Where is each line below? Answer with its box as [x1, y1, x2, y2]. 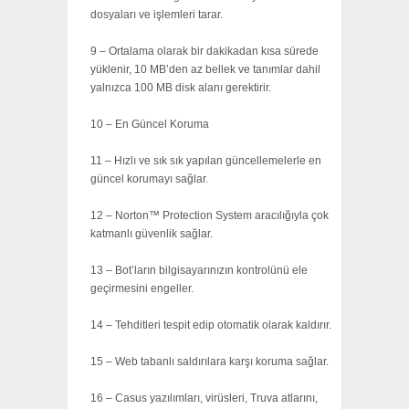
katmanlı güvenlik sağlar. [90, 227, 213, 241]
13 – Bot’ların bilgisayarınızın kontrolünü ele [90, 264, 308, 278]
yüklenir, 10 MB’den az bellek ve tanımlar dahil [90, 63, 320, 77]
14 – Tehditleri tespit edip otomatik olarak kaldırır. [90, 319, 331, 332]
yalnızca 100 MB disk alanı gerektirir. [90, 81, 271, 95]
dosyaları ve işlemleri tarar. [90, 8, 223, 22]
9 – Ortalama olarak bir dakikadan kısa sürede [90, 45, 319, 58]
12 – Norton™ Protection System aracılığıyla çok [90, 209, 329, 223]
